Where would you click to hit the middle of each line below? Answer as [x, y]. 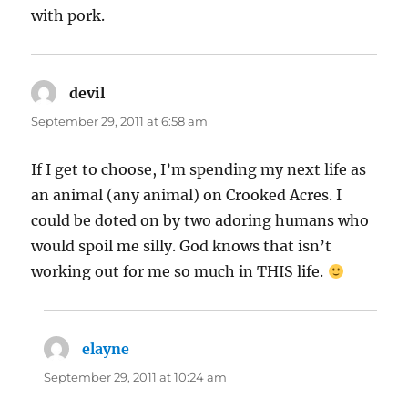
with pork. [68, 16]
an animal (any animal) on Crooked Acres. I [187, 195]
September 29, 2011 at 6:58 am [120, 122]
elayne [106, 349]
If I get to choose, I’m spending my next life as [199, 170]
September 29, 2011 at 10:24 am [136, 377]
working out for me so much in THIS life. [179, 272]
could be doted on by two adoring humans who [200, 221]
